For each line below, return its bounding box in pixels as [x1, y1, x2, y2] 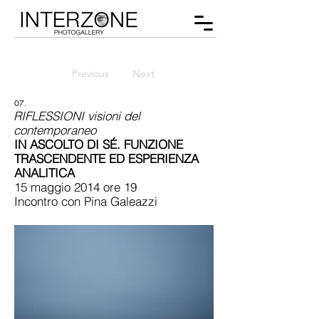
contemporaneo [14, 122, 96, 137]
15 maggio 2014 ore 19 [14, 179, 137, 194]
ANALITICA [14, 165, 75, 180]
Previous [72, 67, 109, 80]
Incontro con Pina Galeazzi [14, 194, 157, 209]
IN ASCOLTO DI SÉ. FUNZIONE [14, 137, 183, 152]
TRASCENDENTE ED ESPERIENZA [14, 151, 199, 166]
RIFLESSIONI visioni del [14, 108, 140, 123]
